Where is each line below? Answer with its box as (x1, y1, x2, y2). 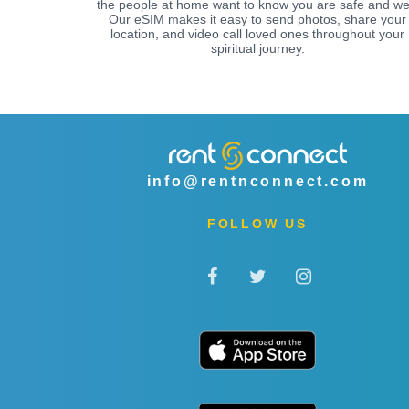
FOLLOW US (206, 215, 309, 231)
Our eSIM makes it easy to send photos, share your (109, 11, 406, 26)
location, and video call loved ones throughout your (110, 26, 404, 41)
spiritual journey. (210, 40, 305, 56)
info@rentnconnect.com (146, 173, 369, 189)
